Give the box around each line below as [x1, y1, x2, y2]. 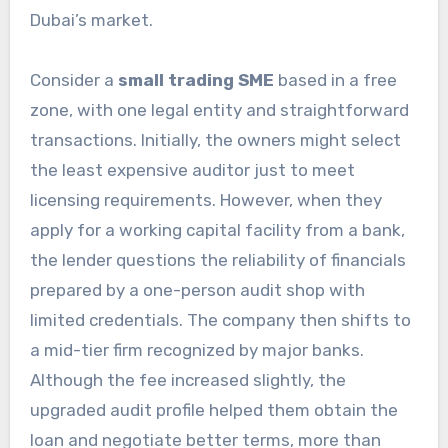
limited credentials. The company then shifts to [29, 310, 411, 331]
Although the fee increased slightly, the [29, 370, 346, 391]
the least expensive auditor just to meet [29, 160, 355, 181]
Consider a [29, 70, 118, 91]
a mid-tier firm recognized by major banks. [29, 340, 364, 361]
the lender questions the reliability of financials [29, 250, 406, 271]
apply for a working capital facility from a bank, [29, 220, 405, 241]
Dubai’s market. [29, 10, 153, 31]
